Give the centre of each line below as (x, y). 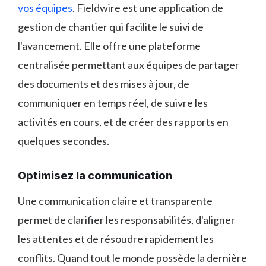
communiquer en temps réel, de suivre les (113, 102)
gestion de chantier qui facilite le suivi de (111, 26)
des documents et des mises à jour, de (104, 83)
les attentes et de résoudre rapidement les (116, 238)
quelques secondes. (64, 140)
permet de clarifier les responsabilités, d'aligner (126, 219)
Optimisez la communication (95, 175)
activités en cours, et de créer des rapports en (123, 121)
